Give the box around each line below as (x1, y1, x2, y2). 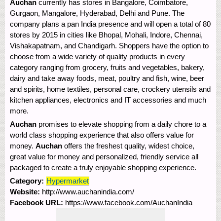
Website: (10, 187, 42, 196)
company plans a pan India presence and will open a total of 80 (10, 19, 211, 28)
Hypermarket (46, 176, 89, 185)
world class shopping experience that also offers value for (10, 130, 194, 139)
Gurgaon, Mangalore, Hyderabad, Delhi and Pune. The (10, 8, 184, 17)
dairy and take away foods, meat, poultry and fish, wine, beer (10, 74, 204, 82)
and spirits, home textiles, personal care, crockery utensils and (10, 84, 211, 93)
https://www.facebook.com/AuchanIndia (65, 198, 192, 207)
